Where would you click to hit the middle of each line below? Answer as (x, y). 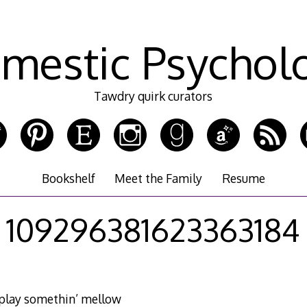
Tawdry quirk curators (153, 96)
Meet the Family (159, 179)
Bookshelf (69, 179)
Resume (243, 179)
